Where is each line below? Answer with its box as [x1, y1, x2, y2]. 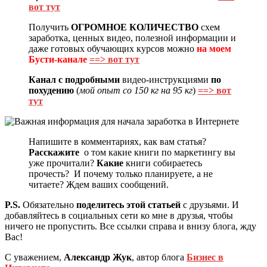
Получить [29, 21, 71, 32]
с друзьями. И [181, 199, 239, 210]
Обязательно [20, 199, 76, 210]
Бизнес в [187, 252, 223, 262]
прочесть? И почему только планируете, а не [29, 168, 213, 179]
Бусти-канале [29, 54, 87, 64]
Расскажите [29, 147, 79, 157]
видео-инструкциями [120, 74, 211, 85]
